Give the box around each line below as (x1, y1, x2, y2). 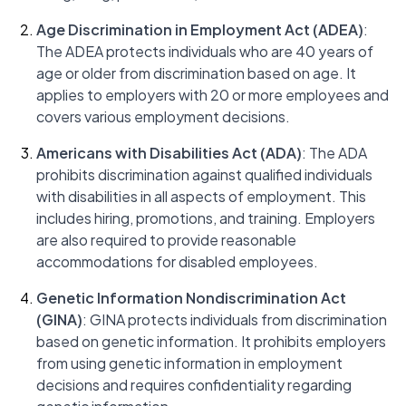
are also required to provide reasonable (36, 230, 296, 249)
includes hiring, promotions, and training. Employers (36, 208, 375, 227)
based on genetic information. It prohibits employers (36, 332, 386, 351)
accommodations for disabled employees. (36, 252, 318, 271)
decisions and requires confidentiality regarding (36, 375, 352, 394)
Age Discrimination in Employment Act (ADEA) (36, 20, 363, 39)
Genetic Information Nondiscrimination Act (36, 288, 346, 307)
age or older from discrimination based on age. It (36, 63, 356, 82)
